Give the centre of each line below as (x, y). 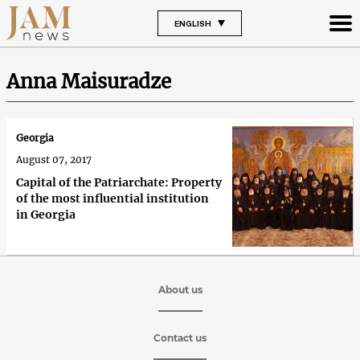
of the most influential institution (112, 199)
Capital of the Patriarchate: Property (119, 183)
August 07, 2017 (54, 160)
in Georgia (46, 215)
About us (180, 289)
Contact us (180, 337)
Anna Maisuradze (89, 81)
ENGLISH (192, 23)
